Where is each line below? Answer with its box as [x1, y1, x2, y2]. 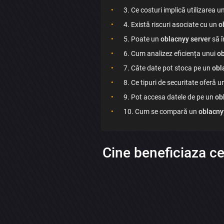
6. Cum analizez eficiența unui [123, 49, 217, 58]
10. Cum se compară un [123, 107, 198, 116]
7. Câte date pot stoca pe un [123, 64, 212, 72]
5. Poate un [123, 35, 160, 43]
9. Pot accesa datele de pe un [123, 93, 215, 101]
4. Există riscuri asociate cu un [123, 20, 218, 29]
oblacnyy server [160, 35, 210, 43]
